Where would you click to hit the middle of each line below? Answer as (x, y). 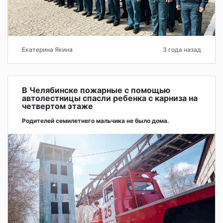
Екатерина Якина (47, 49)
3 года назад (182, 49)
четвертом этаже (57, 106)
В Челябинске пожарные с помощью (96, 90)
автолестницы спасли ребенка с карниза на (110, 98)
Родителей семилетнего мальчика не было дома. (96, 120)
